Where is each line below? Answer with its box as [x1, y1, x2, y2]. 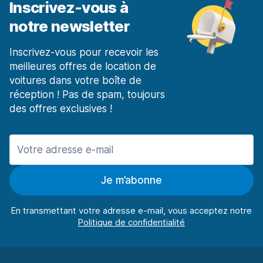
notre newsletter [9, 17, 130, 36]
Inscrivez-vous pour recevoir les [9, 46, 159, 59]
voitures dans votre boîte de [9, 75, 141, 87]
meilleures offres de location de [9, 60, 156, 73]
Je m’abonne [100, 174, 162, 187]
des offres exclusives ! [9, 103, 112, 115]
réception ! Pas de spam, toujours [9, 89, 165, 101]
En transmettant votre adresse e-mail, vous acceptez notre [11, 205, 252, 217]
